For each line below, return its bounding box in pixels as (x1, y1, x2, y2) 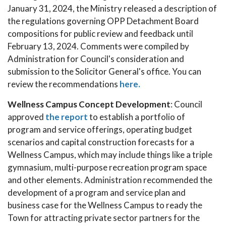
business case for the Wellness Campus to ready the (8, 200, 202, 210)
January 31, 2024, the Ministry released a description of (8, 3, 217, 14)
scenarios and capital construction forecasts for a (8, 137, 194, 147)
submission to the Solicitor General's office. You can (8, 66, 201, 77)
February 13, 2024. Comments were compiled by (8, 41, 189, 51)
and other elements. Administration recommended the (8, 175, 212, 185)
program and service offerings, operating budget (8, 124, 192, 135)
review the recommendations (8, 79, 120, 89)
